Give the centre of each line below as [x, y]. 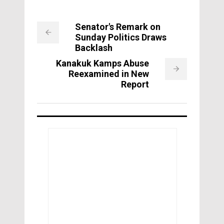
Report [135, 84]
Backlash [94, 47]
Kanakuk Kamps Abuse [102, 63]
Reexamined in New [109, 73]
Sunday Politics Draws [121, 37]
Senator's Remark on [118, 26]
